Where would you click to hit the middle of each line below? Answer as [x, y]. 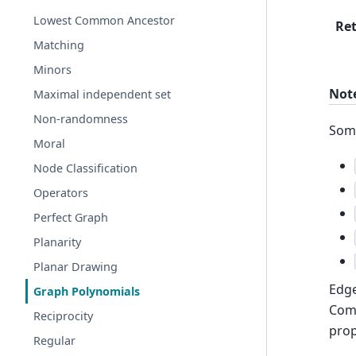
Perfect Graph [71, 217]
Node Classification [86, 168]
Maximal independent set [103, 94]
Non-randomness [81, 119]
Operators [61, 193]
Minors [53, 70]
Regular [55, 341]
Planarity [58, 242]
